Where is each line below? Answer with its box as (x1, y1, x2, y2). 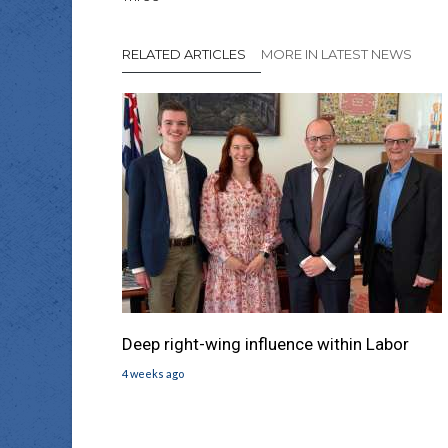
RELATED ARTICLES (122, 46, 246, 63)
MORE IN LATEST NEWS (261, 46, 412, 63)
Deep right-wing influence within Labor (122, 334, 409, 355)
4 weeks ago (122, 367, 184, 381)
